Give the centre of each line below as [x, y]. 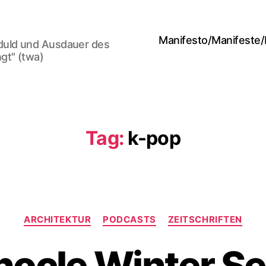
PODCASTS [129, 219]
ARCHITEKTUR [58, 219]
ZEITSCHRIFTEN [205, 219]
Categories [159, 214]
